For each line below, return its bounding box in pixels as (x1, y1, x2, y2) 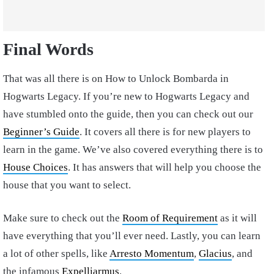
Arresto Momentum (109, 248, 194, 260)
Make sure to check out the (3, 212, 122, 224)
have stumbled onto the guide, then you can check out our (3, 108, 253, 120)
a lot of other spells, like (3, 248, 109, 260)
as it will (218, 212, 257, 224)
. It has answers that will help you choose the (68, 161, 261, 174)
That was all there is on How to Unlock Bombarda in (3, 73, 229, 85)
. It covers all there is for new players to (80, 126, 251, 138)
